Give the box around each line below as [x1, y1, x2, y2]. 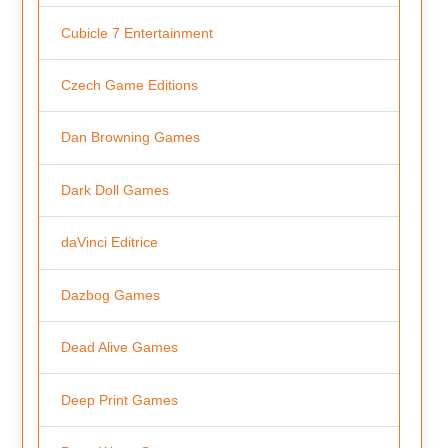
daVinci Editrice [60, 234, 158, 251]
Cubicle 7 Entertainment [60, 24, 213, 41]
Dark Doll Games [60, 181, 169, 198]
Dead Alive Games [60, 339, 178, 356]
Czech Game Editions [60, 77, 198, 93]
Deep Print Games [60, 391, 178, 408]
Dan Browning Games [60, 129, 200, 146]
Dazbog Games [60, 286, 160, 303]
